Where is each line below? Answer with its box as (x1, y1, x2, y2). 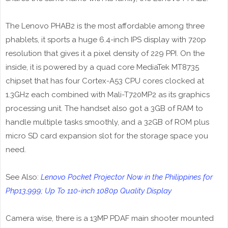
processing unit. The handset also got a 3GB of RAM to (6, 104, 203, 113)
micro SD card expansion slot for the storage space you (6, 131, 208, 141)
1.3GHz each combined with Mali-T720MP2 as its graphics (6, 90, 210, 100)
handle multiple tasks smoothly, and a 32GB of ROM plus (6, 118, 209, 127)
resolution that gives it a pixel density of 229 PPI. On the (6, 49, 205, 59)
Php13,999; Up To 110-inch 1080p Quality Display (6, 186, 172, 196)
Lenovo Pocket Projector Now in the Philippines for (41, 173, 213, 182)
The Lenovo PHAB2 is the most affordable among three (6, 21, 205, 31)
